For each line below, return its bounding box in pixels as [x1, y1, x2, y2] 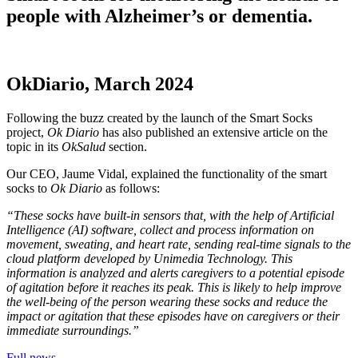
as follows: [102, 181, 160, 195]
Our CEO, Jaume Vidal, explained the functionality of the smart [6, 166, 327, 181]
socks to [6, 181, 50, 195]
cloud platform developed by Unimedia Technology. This [6, 251, 292, 265]
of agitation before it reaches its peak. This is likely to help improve [6, 280, 341, 294]
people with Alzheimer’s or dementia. [6, 5, 312, 26]
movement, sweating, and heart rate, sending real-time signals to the [6, 237, 351, 251]
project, [6, 125, 47, 139]
